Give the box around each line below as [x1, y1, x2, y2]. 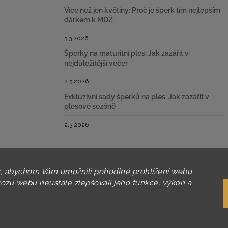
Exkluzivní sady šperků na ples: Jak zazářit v [64, 93, 210, 101]
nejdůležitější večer [64, 59, 128, 68]
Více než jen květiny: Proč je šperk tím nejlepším [64, 6, 221, 15]
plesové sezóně [64, 102, 116, 111]
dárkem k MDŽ [64, 16, 113, 24]
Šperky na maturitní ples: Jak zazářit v [64, 49, 189, 58]
